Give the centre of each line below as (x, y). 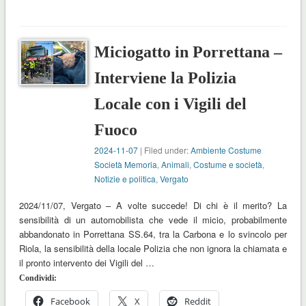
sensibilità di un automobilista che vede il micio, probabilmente (153, 220)
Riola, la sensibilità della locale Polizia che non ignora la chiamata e (153, 249)
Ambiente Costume (226, 150)
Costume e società (228, 165)
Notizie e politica (125, 179)
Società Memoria (126, 165)
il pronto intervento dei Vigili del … (86, 263)
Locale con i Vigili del (171, 104)
